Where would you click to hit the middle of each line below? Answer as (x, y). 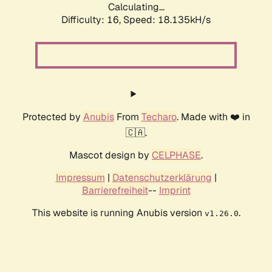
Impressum (80, 178)
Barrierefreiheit (115, 191)
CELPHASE (176, 155)
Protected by (53, 117)
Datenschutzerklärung (162, 178)
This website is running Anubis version (118, 213)
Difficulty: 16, (92, 20)
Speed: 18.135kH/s (167, 20)
